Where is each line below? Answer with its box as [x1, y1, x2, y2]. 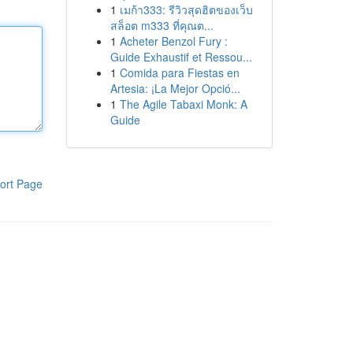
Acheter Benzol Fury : [119, 33, 228, 49]
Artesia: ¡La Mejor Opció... [110, 80, 240, 96]
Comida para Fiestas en [119, 65, 240, 80]
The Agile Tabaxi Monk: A [119, 96, 247, 112]
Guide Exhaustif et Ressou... [110, 49, 252, 65]
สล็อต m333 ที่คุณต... [110, 17, 214, 33]
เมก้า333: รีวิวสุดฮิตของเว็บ [119, 2, 253, 17]
